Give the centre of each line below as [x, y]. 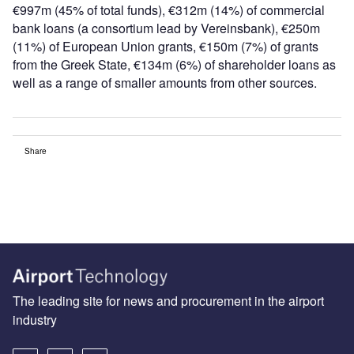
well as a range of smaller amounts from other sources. [165, 82]
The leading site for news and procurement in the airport [168, 301]
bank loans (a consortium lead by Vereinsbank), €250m [166, 28]
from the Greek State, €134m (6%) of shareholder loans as [174, 64]
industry [35, 320]
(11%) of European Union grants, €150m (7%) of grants [166, 46]
